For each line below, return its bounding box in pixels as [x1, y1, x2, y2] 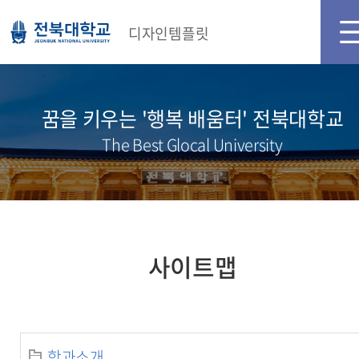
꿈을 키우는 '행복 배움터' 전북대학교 [41, 103, 344, 133]
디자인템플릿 [128, 22, 209, 44]
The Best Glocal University [102, 133, 283, 156]
